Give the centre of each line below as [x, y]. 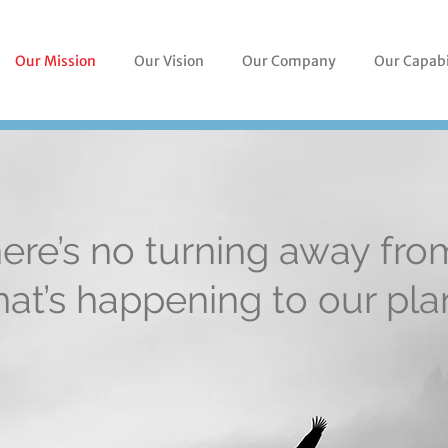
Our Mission [55, 61]
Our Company [289, 61]
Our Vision [169, 61]
